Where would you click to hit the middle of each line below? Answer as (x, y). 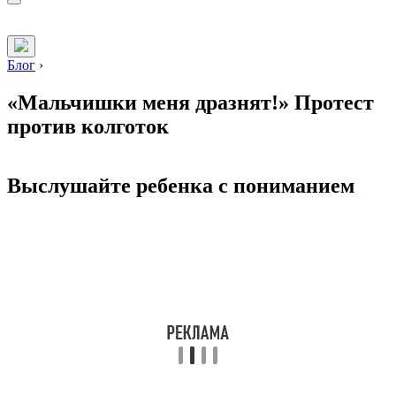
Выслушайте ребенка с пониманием (181, 186)
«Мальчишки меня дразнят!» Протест (190, 103)
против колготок (88, 127)
